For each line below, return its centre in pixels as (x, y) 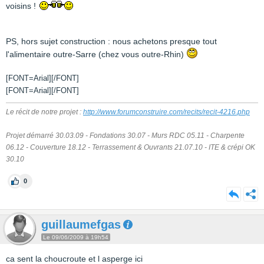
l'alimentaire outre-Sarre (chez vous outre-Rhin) (96, 54)
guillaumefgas (81, 225)
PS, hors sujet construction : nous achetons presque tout (111, 41)
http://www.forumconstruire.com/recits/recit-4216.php (166, 112)
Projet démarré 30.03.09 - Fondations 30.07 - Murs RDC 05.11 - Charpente (125, 136)
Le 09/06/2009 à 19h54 (76, 237)
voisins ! (22, 6)
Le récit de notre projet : (44, 112)
